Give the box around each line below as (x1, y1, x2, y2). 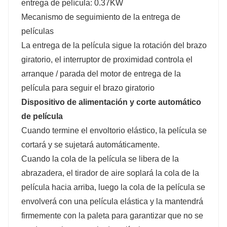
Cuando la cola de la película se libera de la (21, 154, 179, 163)
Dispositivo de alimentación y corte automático (21, 97, 201, 106)
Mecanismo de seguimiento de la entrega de (21, 12, 180, 21)
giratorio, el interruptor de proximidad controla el (21, 55, 193, 64)
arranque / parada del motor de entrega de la (21, 69, 181, 78)
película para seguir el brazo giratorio (21, 83, 155, 92)
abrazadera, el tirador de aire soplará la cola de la (21, 168, 199, 177)
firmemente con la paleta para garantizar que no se (21, 211, 203, 220)
